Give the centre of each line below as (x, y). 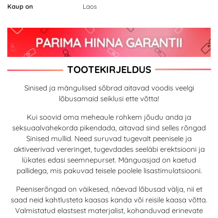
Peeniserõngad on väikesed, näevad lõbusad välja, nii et (109, 189)
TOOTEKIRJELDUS (109, 70)
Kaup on (20, 7)
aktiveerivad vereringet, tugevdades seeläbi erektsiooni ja (109, 149)
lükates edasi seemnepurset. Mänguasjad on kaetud (109, 160)
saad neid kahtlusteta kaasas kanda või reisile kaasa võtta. (109, 200)
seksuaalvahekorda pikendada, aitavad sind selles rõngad (109, 127)
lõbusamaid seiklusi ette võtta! (109, 98)
